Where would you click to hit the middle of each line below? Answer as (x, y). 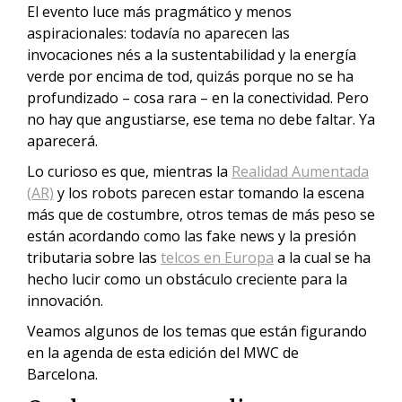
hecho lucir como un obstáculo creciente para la (187, 279)
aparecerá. (64, 141)
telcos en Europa (217, 258)
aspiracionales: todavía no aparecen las (158, 33)
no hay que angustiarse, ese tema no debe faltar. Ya (201, 119)
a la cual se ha (322, 258)
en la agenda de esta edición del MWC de (163, 353)
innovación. (67, 301)
